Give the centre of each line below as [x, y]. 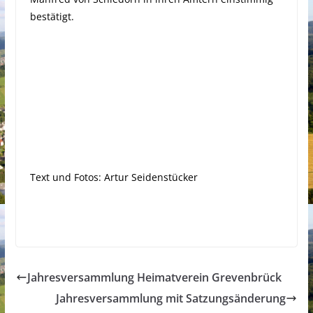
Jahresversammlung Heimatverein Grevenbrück [154, 278]
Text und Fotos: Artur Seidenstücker [114, 177]
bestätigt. [52, 17]
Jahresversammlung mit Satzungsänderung [171, 299]
